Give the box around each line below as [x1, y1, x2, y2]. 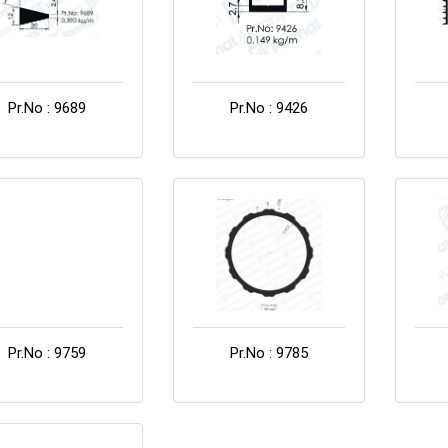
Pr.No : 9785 [230, 343, 309, 362]
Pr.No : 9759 [8, 343, 87, 362]
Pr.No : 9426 [230, 98, 309, 117]
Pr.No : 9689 [8, 98, 87, 117]
